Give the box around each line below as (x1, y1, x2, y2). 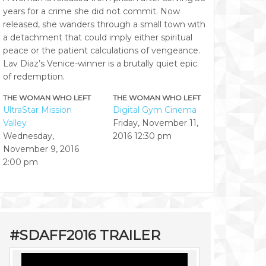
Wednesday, (3, 130, 54, 141)
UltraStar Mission (3, 104, 72, 115)
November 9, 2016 (3, 143, 79, 154)
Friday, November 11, (113, 117, 198, 128)
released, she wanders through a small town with (3, 18, 205, 30)
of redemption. (3, 71, 65, 82)
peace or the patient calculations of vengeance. (3, 45, 200, 56)
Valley (3, 117, 27, 128)
